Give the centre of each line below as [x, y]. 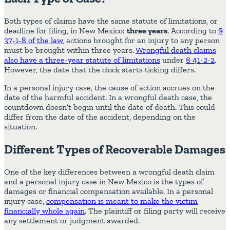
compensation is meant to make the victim [122, 201]
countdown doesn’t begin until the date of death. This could [110, 107]
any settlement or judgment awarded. [73, 220]
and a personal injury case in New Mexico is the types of [104, 181]
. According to [193, 30]
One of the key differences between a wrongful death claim [109, 171]
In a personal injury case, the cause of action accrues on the [109, 87]
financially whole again [44, 210]
